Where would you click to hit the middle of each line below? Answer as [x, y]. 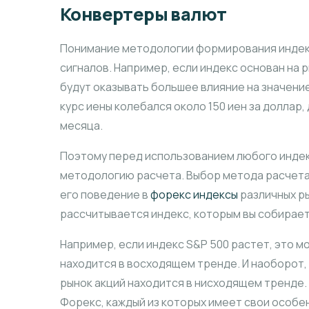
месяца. [81, 126]
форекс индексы [194, 195]
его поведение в [105, 195]
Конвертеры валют [143, 14]
